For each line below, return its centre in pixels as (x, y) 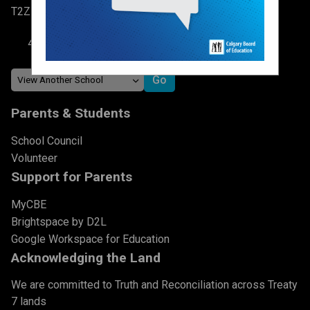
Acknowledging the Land (86, 257)
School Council (47, 140)
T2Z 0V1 (32, 11)
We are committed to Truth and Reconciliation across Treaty (154, 284)
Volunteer (34, 158)
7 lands (29, 301)
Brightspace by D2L (59, 221)
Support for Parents (72, 176)
